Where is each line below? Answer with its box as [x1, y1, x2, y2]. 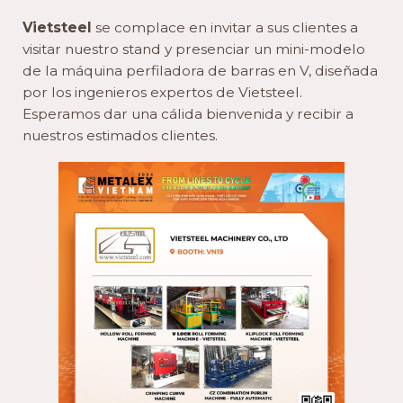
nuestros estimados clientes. [22, 127, 218, 145]
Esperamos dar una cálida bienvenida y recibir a [22, 105, 354, 123]
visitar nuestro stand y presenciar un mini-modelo [22, 40, 365, 58]
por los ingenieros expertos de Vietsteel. [22, 84, 302, 102]
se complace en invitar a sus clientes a [92, 19, 358, 37]
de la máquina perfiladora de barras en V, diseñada [22, 62, 378, 80]
